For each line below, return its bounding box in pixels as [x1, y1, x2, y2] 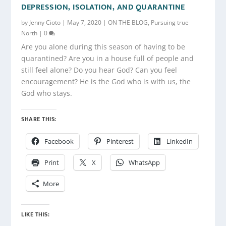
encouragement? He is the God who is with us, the [21, 76, 191, 86]
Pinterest [106, 136, 134, 146]
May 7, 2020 [67, 18, 102, 27]
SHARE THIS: [21, 114, 56, 124]
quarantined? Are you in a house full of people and [21, 53, 194, 63]
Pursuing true [151, 18, 189, 27]
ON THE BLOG [108, 18, 148, 27]
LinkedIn [166, 136, 193, 146]
